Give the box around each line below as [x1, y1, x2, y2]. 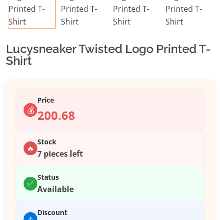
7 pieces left [37, 148, 83, 160]
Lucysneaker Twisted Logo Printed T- [6, 42, 211, 56]
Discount [37, 208, 67, 218]
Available [37, 184, 74, 195]
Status [37, 172, 59, 182]
